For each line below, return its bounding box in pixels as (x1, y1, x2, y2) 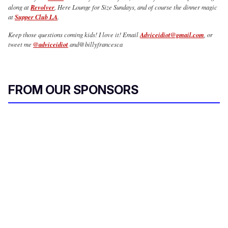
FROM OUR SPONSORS (8, 82, 138, 98)
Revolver (31, 3, 54, 12)
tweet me (8, 40, 33, 49)
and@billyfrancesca (68, 40, 123, 49)
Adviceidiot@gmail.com (140, 30, 204, 40)
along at (8, 3, 31, 12)
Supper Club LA (15, 12, 58, 22)
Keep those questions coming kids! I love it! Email (8, 30, 140, 39)
